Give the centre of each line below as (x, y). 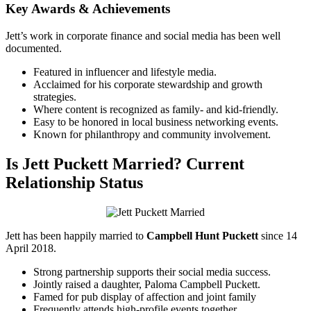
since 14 (278, 235)
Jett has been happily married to (76, 235)
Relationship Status (74, 182)
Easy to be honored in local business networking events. (156, 122)
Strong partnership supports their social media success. (152, 271)
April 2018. (31, 248)
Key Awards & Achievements (88, 9)
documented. (34, 48)
